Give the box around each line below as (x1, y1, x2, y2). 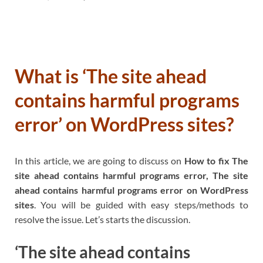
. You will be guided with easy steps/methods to (34, 198, 248, 210)
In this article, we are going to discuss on (15, 154, 184, 166)
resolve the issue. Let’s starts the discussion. (15, 213, 190, 225)
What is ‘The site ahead (15, 65, 207, 88)
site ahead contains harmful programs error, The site (15, 169, 248, 181)
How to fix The (184, 154, 248, 166)
